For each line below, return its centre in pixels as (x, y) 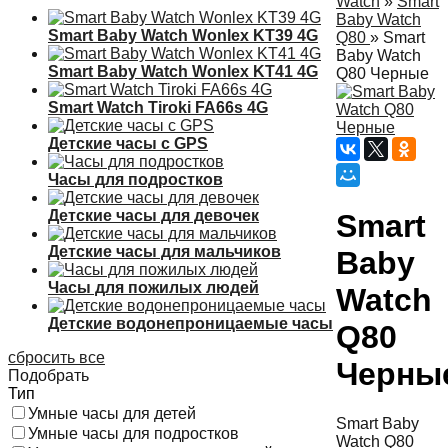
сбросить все (56, 357)
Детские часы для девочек (153, 215)
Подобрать (48, 375)
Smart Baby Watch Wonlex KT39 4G (183, 35)
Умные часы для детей (112, 413)
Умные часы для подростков (133, 433)
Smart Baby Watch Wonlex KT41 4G (183, 71)
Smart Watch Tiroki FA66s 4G (158, 107)
